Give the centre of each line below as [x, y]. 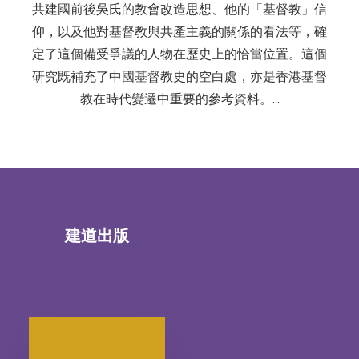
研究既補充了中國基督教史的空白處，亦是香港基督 [179, 77]
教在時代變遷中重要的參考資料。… [179, 99]
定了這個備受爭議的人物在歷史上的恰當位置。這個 [179, 54]
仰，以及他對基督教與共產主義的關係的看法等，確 [179, 32]
